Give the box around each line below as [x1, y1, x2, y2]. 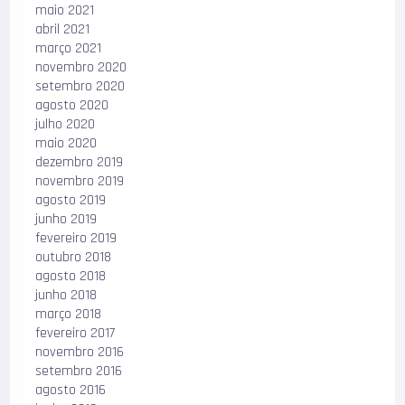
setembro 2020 [35, 77, 126, 96]
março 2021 [35, 39, 102, 58]
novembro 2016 [35, 343, 125, 362]
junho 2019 [35, 210, 98, 229]
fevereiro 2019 [35, 229, 118, 248]
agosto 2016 [35, 381, 107, 400]
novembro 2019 [35, 172, 125, 191]
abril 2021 [35, 20, 90, 39]
